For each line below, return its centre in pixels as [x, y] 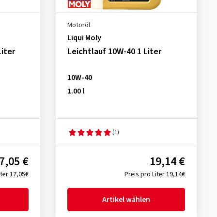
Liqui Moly [84, 38]
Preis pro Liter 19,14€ [155, 174]
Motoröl [78, 25]
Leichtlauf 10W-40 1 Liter [114, 52]
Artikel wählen [126, 200]
